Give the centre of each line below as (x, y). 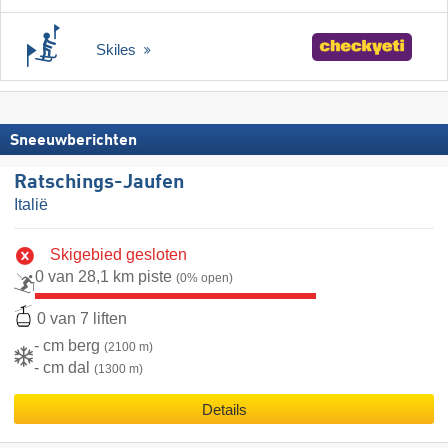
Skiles (118, 50)
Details (224, 410)
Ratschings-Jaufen (99, 183)
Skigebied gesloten (118, 254)
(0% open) (204, 277)
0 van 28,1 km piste (105, 276)
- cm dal (64, 368)
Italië (31, 205)
